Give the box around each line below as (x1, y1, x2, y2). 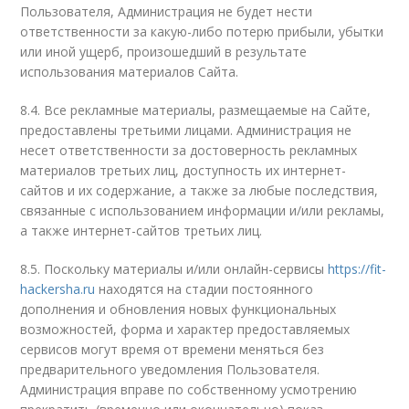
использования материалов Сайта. (20, 63, 239, 80)
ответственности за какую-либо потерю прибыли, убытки (20, 23, 384, 40)
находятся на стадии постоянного (95, 280, 314, 298)
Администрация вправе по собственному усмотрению (20, 381, 358, 398)
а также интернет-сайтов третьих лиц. (20, 222, 263, 239)
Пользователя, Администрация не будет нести (20, 3, 313, 20)
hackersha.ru (20, 280, 96, 298)
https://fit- (328, 260, 387, 278)
